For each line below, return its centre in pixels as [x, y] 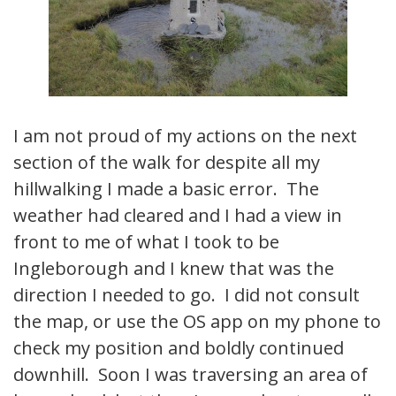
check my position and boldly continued [179, 347]
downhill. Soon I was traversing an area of [190, 374]
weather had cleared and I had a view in [178, 215]
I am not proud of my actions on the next [185, 135]
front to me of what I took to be [146, 241]
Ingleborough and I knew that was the [174, 268]
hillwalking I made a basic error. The [166, 188]
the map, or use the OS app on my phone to [197, 321]
